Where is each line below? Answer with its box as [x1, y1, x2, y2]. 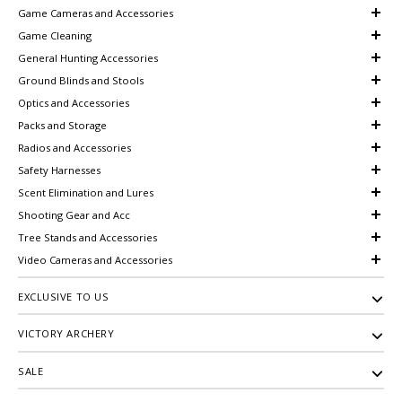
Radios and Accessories [18, 140, 131, 154]
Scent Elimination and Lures [18, 185, 153, 199]
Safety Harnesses [18, 162, 100, 177]
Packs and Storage [18, 118, 107, 132]
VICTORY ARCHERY [18, 327, 115, 341]
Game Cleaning [18, 28, 92, 42]
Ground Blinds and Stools [18, 73, 144, 87]
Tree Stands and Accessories [18, 230, 157, 244]
